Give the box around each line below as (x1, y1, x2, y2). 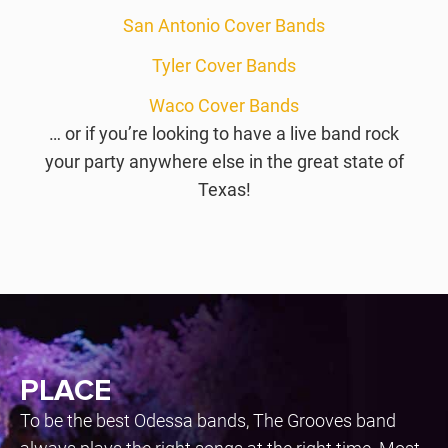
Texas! (197, 178, 251, 200)
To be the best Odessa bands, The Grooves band (20, 409, 396, 431)
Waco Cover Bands (149, 94, 299, 116)
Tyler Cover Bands (152, 54, 296, 76)
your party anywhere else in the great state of (44, 150, 404, 172)
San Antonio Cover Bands (123, 14, 325, 36)
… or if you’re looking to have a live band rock (49, 122, 399, 144)
